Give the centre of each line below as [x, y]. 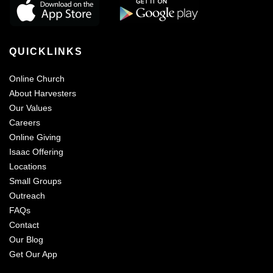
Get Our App [33, 254]
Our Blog [26, 239]
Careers [25, 122]
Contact [24, 225]
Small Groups [35, 181]
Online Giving [35, 137]
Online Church [37, 79]
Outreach [27, 196]
